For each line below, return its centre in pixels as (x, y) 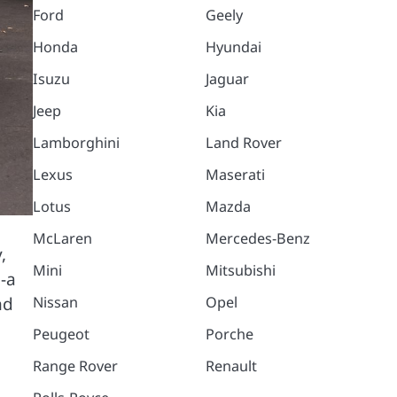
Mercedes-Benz (258, 238)
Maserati (236, 175)
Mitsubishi (241, 270)
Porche (230, 334)
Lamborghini (76, 143)
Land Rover (244, 143)
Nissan (55, 302)
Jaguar (228, 79)
